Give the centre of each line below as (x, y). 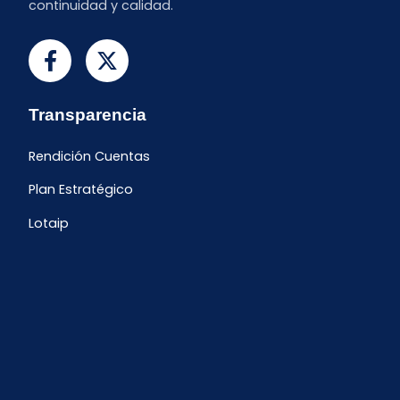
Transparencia (87, 114)
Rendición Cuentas (89, 156)
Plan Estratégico (81, 190)
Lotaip (49, 224)
